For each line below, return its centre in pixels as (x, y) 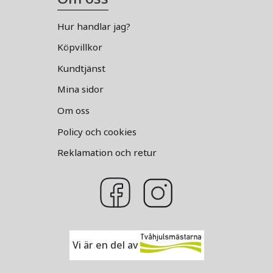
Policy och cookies (97, 131)
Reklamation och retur (107, 153)
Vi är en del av (106, 245)
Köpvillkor (80, 47)
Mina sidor (80, 89)
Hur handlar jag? (94, 26)
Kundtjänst (81, 68)
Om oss (73, 110)
